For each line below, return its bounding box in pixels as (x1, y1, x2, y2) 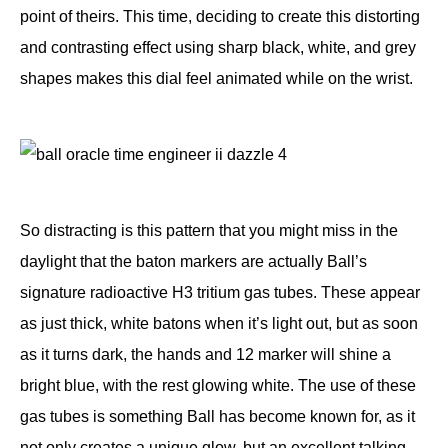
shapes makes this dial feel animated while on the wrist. (20, 69, 413, 87)
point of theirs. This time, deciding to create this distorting (20, 7, 420, 25)
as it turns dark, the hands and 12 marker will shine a (20, 345, 391, 363)
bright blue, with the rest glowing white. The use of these (20, 376, 416, 394)
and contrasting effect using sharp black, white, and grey (20, 38, 416, 56)
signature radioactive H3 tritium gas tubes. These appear (20, 283, 420, 301)
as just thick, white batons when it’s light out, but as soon (20, 314, 418, 332)
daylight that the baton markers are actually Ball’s (20, 252, 367, 270)
